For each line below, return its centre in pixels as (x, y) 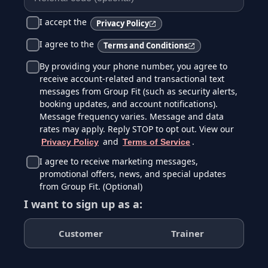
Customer (80, 233)
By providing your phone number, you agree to (133, 66)
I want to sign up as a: (83, 204)
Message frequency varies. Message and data (132, 116)
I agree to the (67, 44)
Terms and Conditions (146, 45)
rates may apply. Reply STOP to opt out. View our (137, 129)
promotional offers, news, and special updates (133, 174)
